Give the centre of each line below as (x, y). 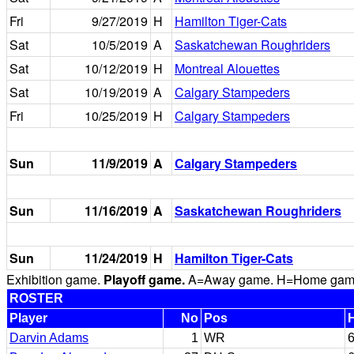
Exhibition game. (55, 279)
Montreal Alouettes (227, 68)
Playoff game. (144, 279)
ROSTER (36, 298)
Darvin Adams (49, 338)
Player (28, 318)
